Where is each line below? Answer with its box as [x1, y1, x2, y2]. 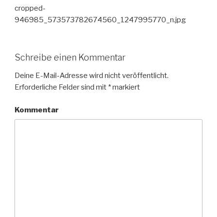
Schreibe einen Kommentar [15, 52, 125, 62]
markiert [111, 83, 140, 92]
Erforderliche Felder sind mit [15, 83, 108, 92]
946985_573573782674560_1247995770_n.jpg [15, 15, 186, 25]
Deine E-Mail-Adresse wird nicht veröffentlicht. [15, 71, 169, 80]
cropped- [15, 4, 46, 13]
